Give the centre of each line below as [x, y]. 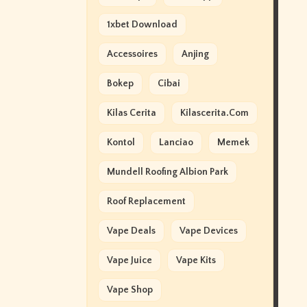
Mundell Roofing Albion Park [167, 172]
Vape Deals [131, 231]
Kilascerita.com [214, 113]
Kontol [121, 143]
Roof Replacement [146, 201]
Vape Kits [196, 260]
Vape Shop [130, 290]
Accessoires [132, 54]
